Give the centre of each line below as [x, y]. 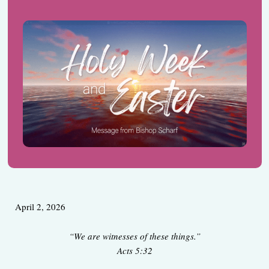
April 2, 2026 [40, 207]
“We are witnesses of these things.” [134, 236]
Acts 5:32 [134, 251]
